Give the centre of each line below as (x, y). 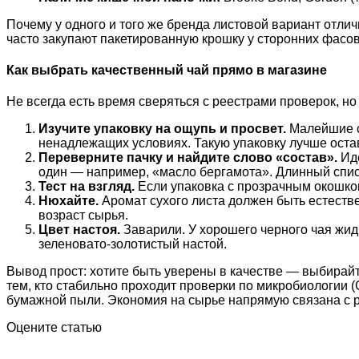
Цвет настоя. (79, 230)
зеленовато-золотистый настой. (133, 244)
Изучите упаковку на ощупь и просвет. (162, 129)
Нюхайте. (69, 201)
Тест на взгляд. (87, 187)
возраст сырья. (83, 216)
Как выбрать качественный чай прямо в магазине (167, 70)
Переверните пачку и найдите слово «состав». (188, 158)
